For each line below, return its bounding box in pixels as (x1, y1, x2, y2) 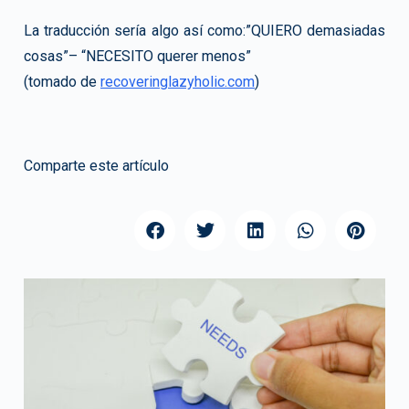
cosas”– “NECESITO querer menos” (24, 47, 251, 66)
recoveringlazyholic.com (100, 73, 255, 91)
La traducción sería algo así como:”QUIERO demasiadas (24, 22, 385, 40)
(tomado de (24, 73, 100, 91)
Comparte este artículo (24, 157, 169, 175)
